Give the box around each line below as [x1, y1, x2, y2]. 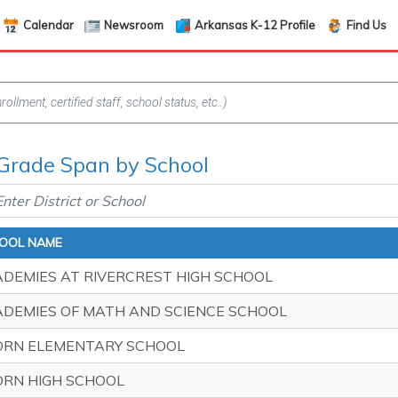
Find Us [346, 17, 386, 32]
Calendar [22, 17, 74, 32]
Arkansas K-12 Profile [195, 17, 316, 32]
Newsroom [104, 17, 164, 32]
